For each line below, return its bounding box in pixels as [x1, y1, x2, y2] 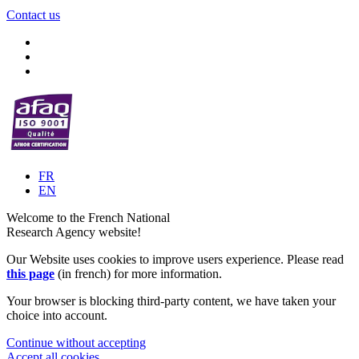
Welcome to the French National [6, 211, 170, 225]
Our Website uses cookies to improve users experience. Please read [6, 252, 344, 267]
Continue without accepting [6, 336, 146, 350]
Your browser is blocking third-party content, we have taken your [6, 294, 336, 309]
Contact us [6, 8, 60, 22]
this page [6, 267, 54, 281]
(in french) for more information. [54, 267, 222, 281]
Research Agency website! [6, 225, 141, 240]
